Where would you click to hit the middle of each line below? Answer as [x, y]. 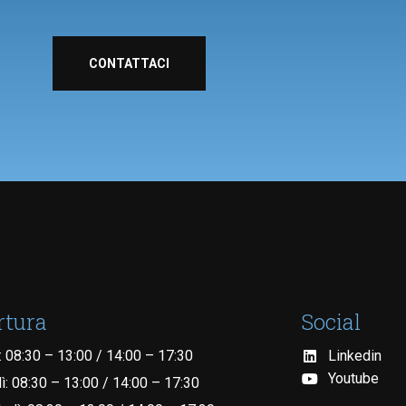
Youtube [353, 378]
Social [330, 322]
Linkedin [354, 356]
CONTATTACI [129, 63]
